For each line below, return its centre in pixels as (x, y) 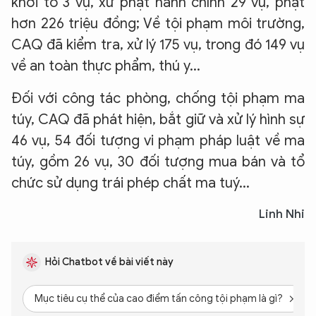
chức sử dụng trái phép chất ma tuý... (130, 183)
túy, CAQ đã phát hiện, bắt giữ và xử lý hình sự (158, 120)
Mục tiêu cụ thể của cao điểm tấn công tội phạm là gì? (159, 299)
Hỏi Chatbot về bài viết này (109, 262)
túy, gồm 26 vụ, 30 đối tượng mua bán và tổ (158, 162)
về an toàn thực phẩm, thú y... (106, 66)
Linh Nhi (282, 214)
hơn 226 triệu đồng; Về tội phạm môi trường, (158, 24)
